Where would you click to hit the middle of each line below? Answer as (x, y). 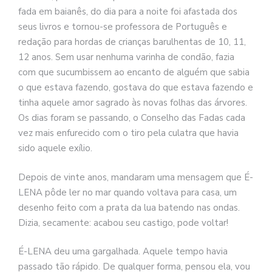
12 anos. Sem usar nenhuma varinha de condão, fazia (126, 57)
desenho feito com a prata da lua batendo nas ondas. (129, 207)
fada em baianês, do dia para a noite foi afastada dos (128, 12)
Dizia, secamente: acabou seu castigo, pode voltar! (123, 223)
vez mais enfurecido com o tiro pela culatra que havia (128, 133)
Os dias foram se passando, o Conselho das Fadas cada (132, 118)
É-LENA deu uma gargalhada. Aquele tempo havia (123, 252)
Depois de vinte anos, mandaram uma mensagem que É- (136, 177)
